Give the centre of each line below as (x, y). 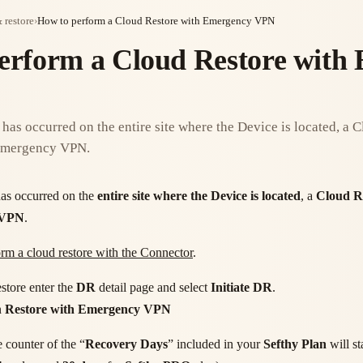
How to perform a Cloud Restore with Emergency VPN (156, 21)
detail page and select (153, 288)
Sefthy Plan (295, 344)
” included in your (216, 344)
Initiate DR (241, 288)
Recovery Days (126, 344)
